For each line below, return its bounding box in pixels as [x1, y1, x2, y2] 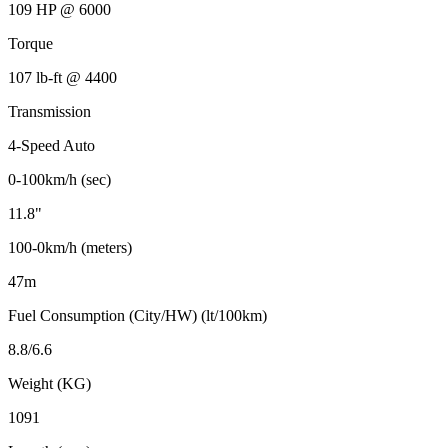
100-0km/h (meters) [8, 238, 132, 256]
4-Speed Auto [8, 136, 95, 154]
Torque [8, 34, 53, 52]
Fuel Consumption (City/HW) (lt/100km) [8, 306, 267, 324]
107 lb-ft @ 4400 [8, 68, 117, 86]
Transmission [8, 102, 91, 120]
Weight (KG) [8, 374, 91, 392]
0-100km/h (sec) [8, 170, 111, 188]
